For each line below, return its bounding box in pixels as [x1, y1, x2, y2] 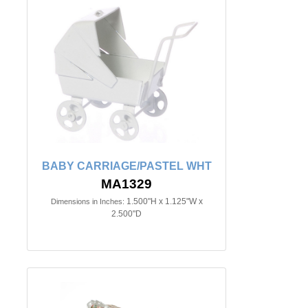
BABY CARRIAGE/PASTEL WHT [41, 160, 212, 173]
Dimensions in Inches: [50, 197, 124, 206]
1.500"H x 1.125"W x [126, 197, 203, 207]
